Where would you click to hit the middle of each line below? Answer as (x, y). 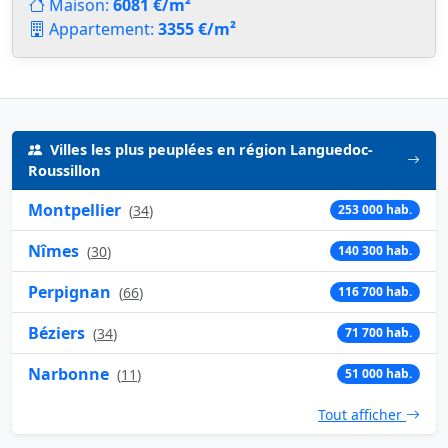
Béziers (56, 332)
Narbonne (68, 373)
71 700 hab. (379, 332)
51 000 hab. (379, 373)
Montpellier (74, 209)
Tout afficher (362, 414)
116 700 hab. (375, 291)
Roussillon (64, 170)
